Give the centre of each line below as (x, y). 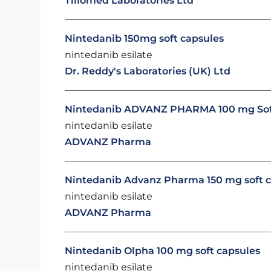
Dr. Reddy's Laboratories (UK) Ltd (148, 71)
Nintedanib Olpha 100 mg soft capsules (163, 251)
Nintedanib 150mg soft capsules (145, 38)
